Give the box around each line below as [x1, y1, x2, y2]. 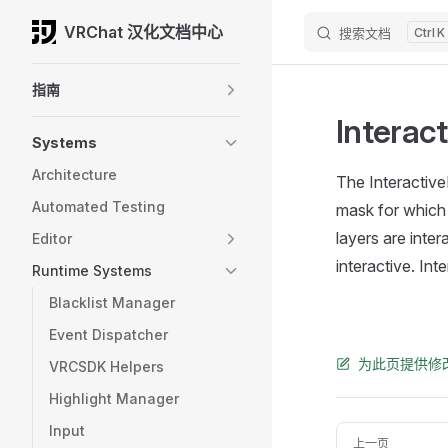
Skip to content [32, 26, 125, 41]
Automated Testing [32, 198, 165, 215]
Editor [32, 230, 72, 247]
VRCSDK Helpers [49, 358, 164, 375]
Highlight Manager [49, 390, 179, 407]
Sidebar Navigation [32, 66, 169, 86]
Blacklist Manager [49, 294, 175, 311]
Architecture [32, 166, 117, 183]
